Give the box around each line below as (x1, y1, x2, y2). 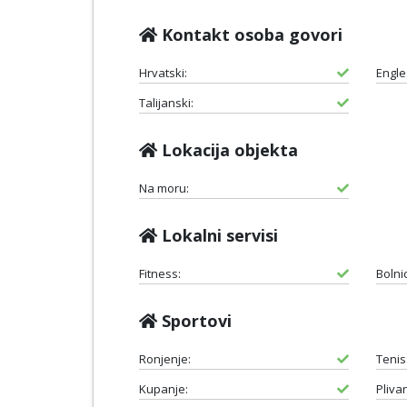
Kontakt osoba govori (157, 23, 342, 45)
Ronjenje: (139, 350, 191, 367)
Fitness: (139, 264, 181, 282)
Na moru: (139, 179, 189, 196)
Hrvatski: (139, 64, 187, 81)
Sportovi (157, 309, 232, 332)
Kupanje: (139, 380, 188, 397)
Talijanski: (139, 94, 194, 111)
